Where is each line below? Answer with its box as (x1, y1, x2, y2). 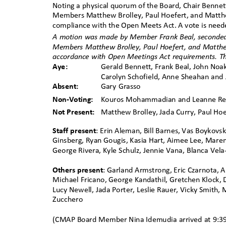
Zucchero (52, 196, 87, 204)
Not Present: (52, 108, 95, 117)
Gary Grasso (101, 82, 146, 91)
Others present (52, 166, 103, 175)
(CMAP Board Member (52, 215, 127, 224)
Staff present (52, 127, 96, 135)
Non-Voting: (52, 95, 101, 104)
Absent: (52, 82, 82, 91)
